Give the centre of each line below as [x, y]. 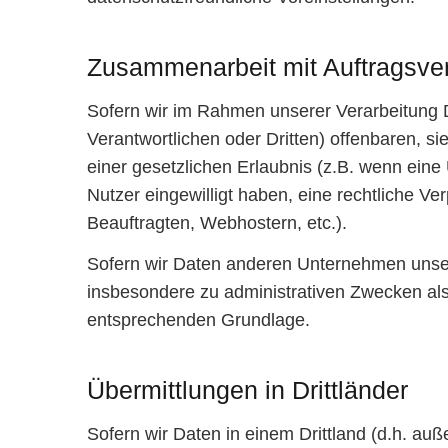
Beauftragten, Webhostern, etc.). [217, 222]
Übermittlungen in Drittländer [247, 389]
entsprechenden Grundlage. [198, 320]
